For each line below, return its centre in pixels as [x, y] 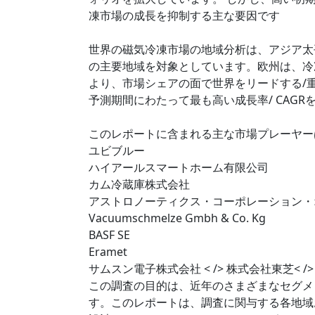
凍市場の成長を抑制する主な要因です [184, 15]
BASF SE [109, 234]
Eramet [108, 251]
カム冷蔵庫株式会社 [139, 184]
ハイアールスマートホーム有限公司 [179, 167]
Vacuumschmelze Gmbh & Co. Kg [177, 218]
